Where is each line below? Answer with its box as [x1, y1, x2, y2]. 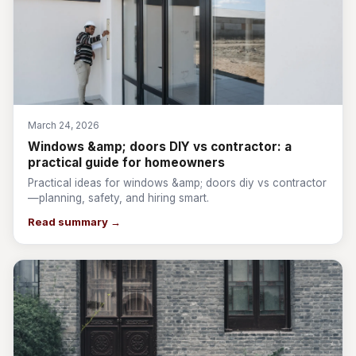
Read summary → [28, 215, 121, 228]
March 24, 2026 [28, 119, 99, 131]
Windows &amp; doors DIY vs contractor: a [28, 139, 292, 154]
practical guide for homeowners [28, 155, 225, 170]
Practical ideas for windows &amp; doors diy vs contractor [28, 176, 327, 189]
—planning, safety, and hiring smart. [28, 192, 209, 204]
